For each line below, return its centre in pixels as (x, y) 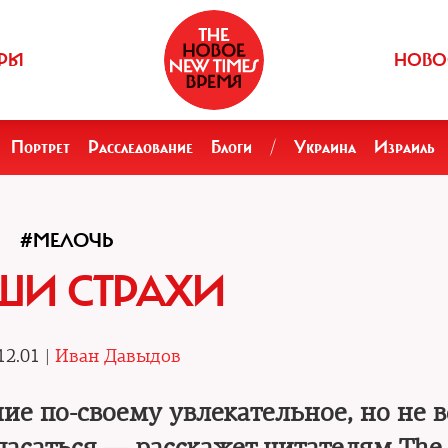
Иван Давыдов (118, 356)
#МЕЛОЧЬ (66, 240)
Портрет (40, 147)
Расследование (140, 147)
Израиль (404, 147)
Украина (325, 147)
